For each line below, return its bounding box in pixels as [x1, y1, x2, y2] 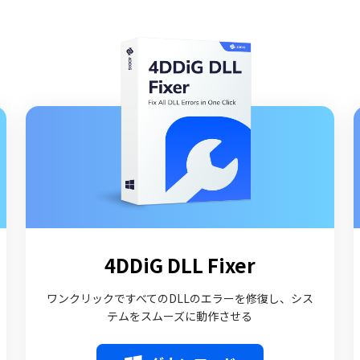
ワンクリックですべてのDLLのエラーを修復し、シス [46, 290, 313, 306]
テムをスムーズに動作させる [107, 308, 253, 324]
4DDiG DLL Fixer [104, 251, 256, 279]
